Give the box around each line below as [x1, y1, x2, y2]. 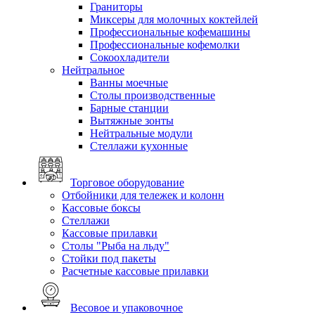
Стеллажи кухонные [90, 139, 188, 152]
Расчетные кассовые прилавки [62, 264, 209, 277]
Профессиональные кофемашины [90, 25, 250, 38]
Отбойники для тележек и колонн [62, 188, 224, 201]
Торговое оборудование [70, 176, 184, 188]
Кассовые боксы [62, 201, 141, 214]
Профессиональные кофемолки [90, 38, 240, 51]
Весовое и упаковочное [70, 301, 183, 314]
